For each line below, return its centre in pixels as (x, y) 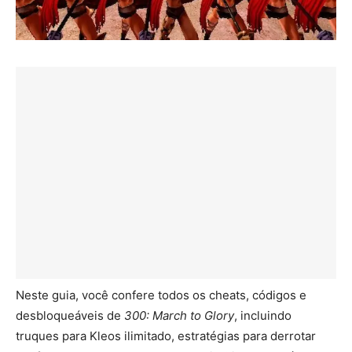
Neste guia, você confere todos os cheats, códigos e (161, 295)
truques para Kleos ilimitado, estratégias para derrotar (166, 336)
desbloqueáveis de (70, 316)
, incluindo (263, 316)
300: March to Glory (179, 316)
